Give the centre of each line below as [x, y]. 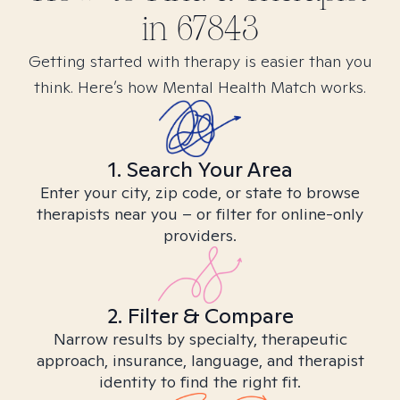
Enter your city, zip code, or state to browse [200, 192]
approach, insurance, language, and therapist [200, 360]
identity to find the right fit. [200, 382]
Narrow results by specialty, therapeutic [200, 339]
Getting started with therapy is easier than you [200, 61]
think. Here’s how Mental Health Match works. [200, 87]
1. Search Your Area [200, 169]
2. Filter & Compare [200, 316]
